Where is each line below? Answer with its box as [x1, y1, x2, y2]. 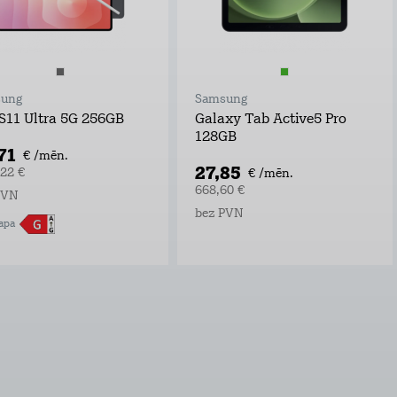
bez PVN [194, 206, 244, 221]
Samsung [194, 92, 247, 106]
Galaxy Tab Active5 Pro [194, 112, 346, 127]
